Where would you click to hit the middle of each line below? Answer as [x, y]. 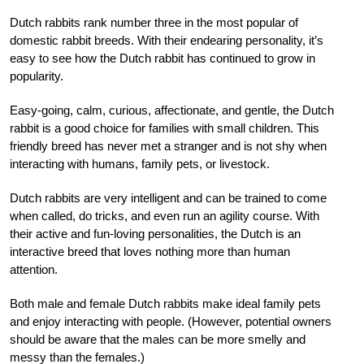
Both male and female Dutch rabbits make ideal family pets [165, 303]
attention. [34, 269]
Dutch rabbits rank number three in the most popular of [154, 22]
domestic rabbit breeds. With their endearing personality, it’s [167, 40]
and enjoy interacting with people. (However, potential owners [171, 321]
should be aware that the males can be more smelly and [158, 339]
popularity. [37, 76]
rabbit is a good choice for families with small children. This [165, 128]
